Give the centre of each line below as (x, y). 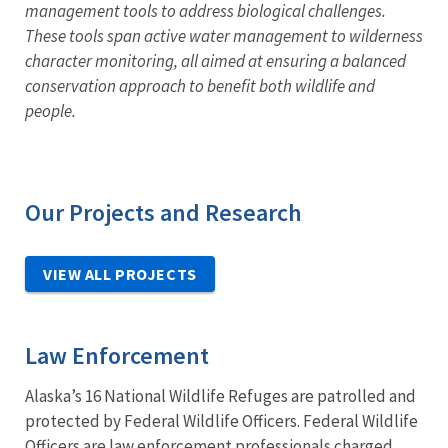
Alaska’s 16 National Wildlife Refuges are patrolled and (220, 395)
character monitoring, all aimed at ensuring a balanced (215, 60)
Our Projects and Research (163, 212)
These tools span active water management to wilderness (224, 35)
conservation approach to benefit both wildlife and (200, 85)
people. (50, 110)
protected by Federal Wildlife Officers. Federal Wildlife (221, 420)
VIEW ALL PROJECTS (120, 273)
